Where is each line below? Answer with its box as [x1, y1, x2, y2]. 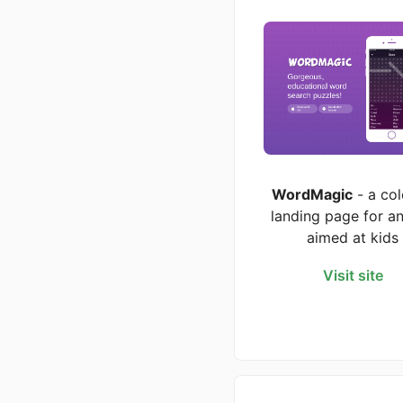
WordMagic [272, 184, 353, 203]
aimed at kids [307, 228, 399, 246]
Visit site [322, 265, 383, 284]
